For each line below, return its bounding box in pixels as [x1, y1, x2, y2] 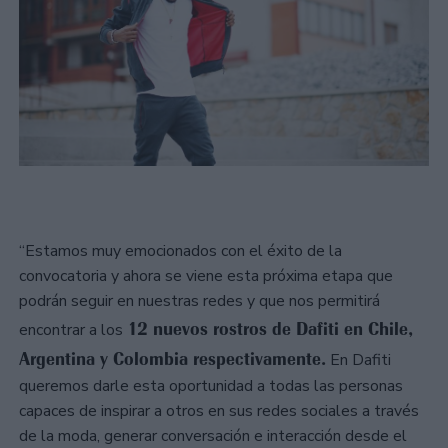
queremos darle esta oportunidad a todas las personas [19, 375, 403, 398]
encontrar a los [19, 319, 127, 342]
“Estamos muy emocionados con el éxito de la [19, 240, 342, 263]
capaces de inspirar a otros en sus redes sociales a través [19, 400, 419, 423]
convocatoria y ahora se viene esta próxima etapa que [19, 265, 393, 288]
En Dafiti [326, 349, 391, 372]
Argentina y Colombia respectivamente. [19, 348, 326, 371]
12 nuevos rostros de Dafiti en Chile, [127, 318, 413, 341]
